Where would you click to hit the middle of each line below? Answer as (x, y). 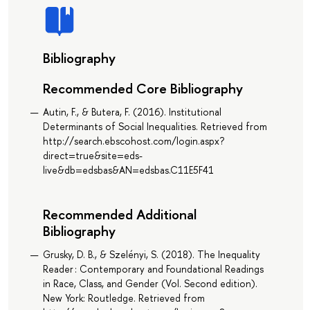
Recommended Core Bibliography (143, 88)
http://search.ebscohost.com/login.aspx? (133, 141)
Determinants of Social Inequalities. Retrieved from (155, 127)
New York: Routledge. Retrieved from (124, 298)
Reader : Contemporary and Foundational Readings (153, 269)
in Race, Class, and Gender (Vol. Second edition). (150, 284)
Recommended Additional (119, 215)
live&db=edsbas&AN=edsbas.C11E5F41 (128, 170)
